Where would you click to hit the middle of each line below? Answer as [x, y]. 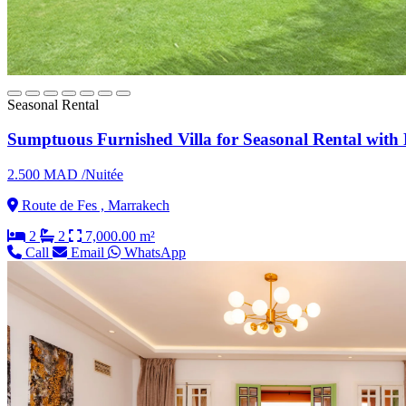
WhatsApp [153, 253]
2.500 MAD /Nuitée [65, 175]
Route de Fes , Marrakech [94, 206]
